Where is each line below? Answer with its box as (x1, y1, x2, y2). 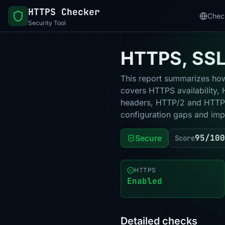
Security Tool (28, 19, 66, 27)
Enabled (127, 176, 162, 186)
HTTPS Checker (28, 6, 100, 18)
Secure (135, 133, 162, 143)
